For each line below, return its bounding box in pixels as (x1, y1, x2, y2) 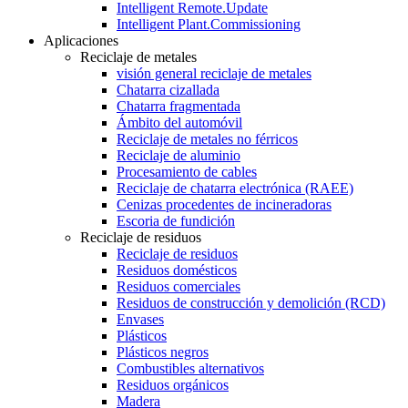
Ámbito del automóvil (117, 115, 242, 130)
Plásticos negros (117, 344, 209, 360)
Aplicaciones (44, 33, 118, 48)
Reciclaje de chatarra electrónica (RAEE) (117, 180, 353, 196)
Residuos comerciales (117, 279, 240, 294)
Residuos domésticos (117, 262, 237, 278)
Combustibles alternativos (117, 361, 264, 376)
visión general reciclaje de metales (117, 66, 311, 81)
